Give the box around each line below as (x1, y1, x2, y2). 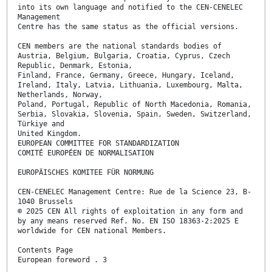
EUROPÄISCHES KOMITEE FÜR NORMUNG (18, 168, 154, 177)
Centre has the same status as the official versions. (18, 22, 239, 31)
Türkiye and (18, 119, 64, 128)
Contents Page (18, 245, 73, 254)
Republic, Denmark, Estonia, (18, 61, 132, 70)
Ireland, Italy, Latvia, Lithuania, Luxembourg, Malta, (18, 80, 243, 89)
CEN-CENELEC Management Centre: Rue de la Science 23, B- (18, 187, 251, 196)
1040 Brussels (18, 197, 73, 206)
